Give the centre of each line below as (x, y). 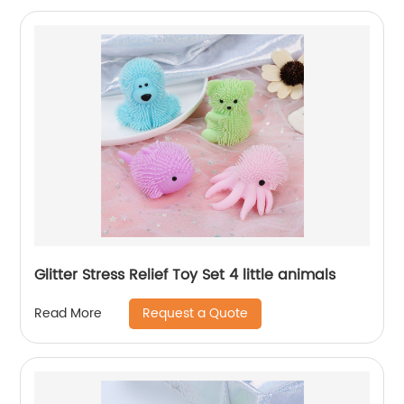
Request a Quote (196, 313)
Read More (69, 314)
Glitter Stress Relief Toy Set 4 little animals (185, 275)
